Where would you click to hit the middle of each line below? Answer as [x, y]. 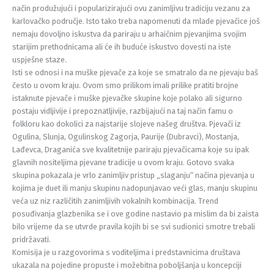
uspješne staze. [39, 59]
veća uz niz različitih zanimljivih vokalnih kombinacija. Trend [115, 201]
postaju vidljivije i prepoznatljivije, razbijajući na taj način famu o [123, 111]
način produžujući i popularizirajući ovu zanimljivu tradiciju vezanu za [131, 8]
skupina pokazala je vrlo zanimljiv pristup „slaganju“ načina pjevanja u [133, 175]
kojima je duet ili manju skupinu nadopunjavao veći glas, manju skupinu [135, 188]
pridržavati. [31, 239]
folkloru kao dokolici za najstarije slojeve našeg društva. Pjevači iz [127, 124]
